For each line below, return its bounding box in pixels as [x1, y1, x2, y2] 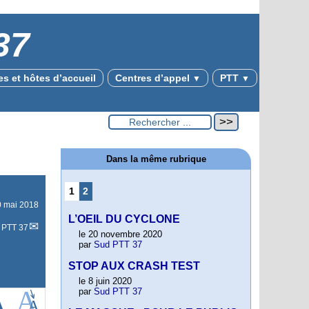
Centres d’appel [115, 72, 192, 83]
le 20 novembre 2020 [79, 229, 162, 240]
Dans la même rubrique [106, 154, 206, 164]
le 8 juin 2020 [79, 276, 132, 287]
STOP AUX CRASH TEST [68, 260, 200, 272]
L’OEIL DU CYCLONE [68, 213, 180, 226]
